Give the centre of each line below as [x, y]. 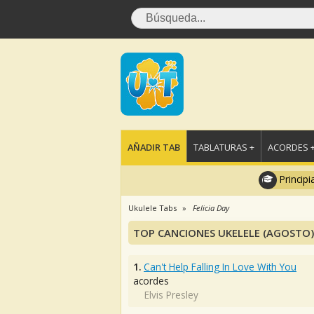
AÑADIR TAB [154, 147]
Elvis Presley [171, 295]
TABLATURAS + [224, 147]
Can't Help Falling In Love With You [220, 267]
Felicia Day [211, 208]
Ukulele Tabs [152, 208]
